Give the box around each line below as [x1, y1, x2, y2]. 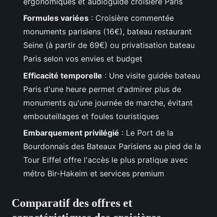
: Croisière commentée [89, 13, 174, 23]
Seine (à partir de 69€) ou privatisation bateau [23, 40, 195, 50]
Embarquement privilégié [23, 128, 119, 138]
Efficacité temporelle [23, 70, 102, 80]
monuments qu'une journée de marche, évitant [23, 97, 193, 108]
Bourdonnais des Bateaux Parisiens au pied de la [23, 141, 201, 152]
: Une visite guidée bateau [102, 70, 200, 80]
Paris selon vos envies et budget [23, 54, 142, 64]
